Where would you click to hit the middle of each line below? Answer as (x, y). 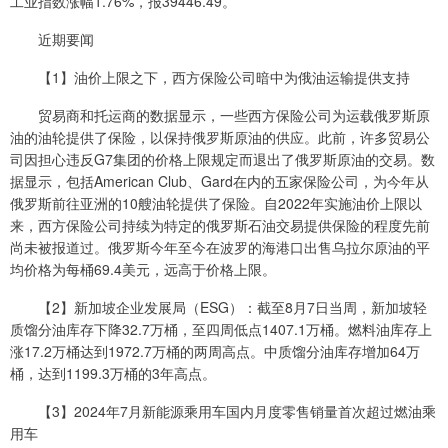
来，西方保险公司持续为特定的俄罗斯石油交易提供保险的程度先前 (220, 224)
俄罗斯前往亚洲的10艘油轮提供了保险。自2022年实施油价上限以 (216, 202)
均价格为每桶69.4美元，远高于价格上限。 (143, 268)
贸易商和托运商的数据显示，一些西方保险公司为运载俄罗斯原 (220, 114)
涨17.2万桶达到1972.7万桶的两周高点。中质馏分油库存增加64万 (215, 350)
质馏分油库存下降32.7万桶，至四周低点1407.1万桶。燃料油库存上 (221, 328)
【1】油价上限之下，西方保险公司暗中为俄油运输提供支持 (210, 76)
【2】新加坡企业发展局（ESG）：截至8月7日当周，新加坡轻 (218, 306)
